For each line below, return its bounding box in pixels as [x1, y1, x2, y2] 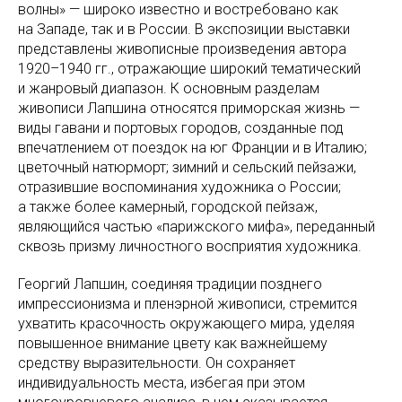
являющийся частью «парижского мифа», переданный [18, 217, 375, 235]
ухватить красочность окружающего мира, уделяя [18, 314, 354, 332]
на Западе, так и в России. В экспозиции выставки [18, 20, 350, 38]
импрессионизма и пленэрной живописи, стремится [18, 294, 357, 312]
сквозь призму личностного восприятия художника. [18, 237, 362, 255]
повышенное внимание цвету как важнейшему [18, 334, 328, 352]
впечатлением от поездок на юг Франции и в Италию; [18, 138, 367, 156]
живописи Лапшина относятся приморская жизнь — [18, 99, 360, 117]
